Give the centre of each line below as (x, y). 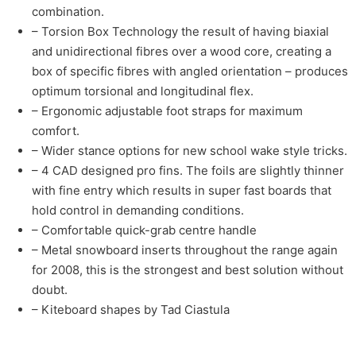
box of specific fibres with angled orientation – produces (190, 72)
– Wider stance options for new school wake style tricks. (190, 151)
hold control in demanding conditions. (138, 211)
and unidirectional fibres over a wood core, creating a (182, 52)
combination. (68, 12)
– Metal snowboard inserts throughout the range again (185, 250)
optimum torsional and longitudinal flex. (143, 91)
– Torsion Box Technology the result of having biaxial (180, 32)
